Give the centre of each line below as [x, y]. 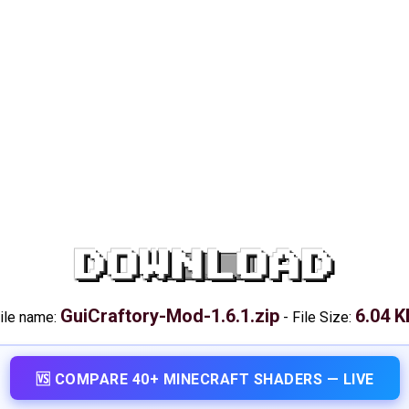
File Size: [324, 317]
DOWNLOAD [204, 267]
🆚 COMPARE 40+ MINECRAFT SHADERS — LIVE [204, 379]
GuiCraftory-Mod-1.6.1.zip [170, 316]
